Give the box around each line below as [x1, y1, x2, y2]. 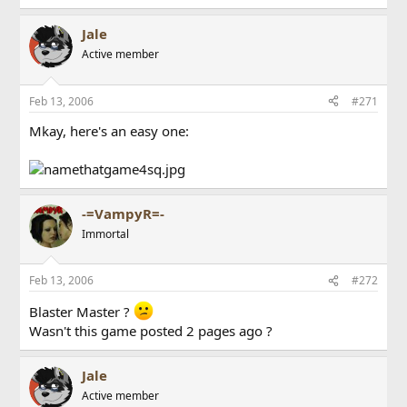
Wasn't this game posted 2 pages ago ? [29, 322, 273, 340]
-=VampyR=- [82, 203, 165, 223]
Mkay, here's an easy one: [29, 121, 190, 140]
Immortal [82, 225, 130, 242]
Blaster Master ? [29, 303, 134, 321]
